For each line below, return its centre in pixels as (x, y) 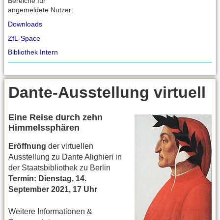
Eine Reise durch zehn (55, 118)
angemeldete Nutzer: (41, 10)
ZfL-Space (24, 38)
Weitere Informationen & (50, 211)
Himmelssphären (44, 128)
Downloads (25, 24)
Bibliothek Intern (33, 52)
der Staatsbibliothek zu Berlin (59, 168)
